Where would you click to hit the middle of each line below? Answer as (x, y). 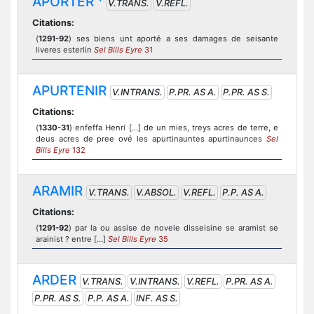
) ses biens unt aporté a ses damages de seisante (173, 39)
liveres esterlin (65, 50)
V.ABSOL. (156, 192)
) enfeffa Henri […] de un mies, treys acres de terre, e (174, 128)
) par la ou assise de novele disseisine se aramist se (173, 228)
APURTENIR (69, 90)
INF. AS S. (157, 298)
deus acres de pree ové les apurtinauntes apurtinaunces (151, 139)
